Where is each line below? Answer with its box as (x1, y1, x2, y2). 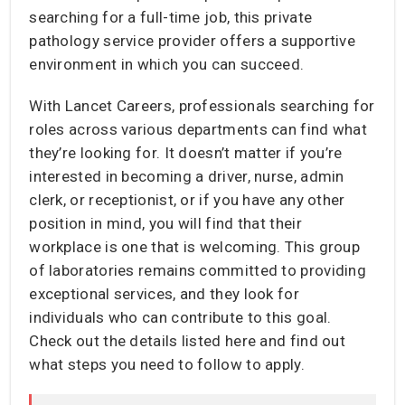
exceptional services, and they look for (29, 285, 299, 304)
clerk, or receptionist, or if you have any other (29, 191, 345, 210)
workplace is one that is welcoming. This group (29, 238, 361, 257)
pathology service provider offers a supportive (29, 32, 356, 51)
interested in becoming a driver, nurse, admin (29, 167, 344, 186)
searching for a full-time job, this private (29, 8, 313, 27)
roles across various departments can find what (29, 120, 368, 139)
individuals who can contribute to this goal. (29, 308, 332, 327)
